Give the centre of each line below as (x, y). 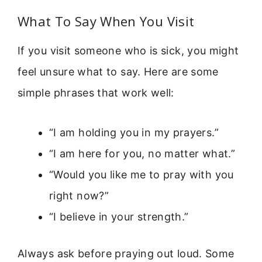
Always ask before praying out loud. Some (126, 254)
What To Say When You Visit (106, 21)
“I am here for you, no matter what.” (142, 154)
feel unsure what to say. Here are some (118, 71)
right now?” (79, 196)
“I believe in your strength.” (119, 217)
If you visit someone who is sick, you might (128, 50)
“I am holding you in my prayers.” (134, 133)
